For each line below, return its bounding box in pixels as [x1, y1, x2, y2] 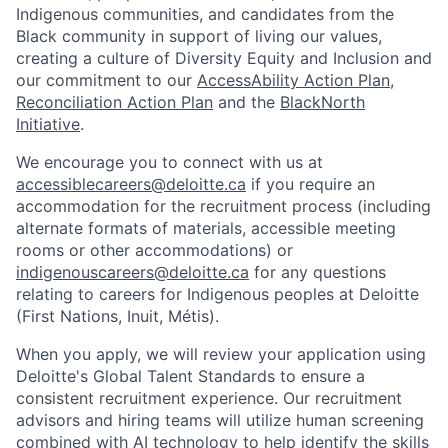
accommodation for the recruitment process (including [16, 195, 431, 216]
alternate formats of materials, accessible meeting [16, 217, 396, 238]
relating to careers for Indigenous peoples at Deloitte [16, 283, 419, 304]
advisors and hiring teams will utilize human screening [16, 409, 424, 430]
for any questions [249, 261, 386, 282]
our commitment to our [16, 69, 197, 90]
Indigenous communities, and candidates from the [16, 3, 394, 24]
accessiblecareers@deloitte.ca [16, 173, 246, 194]
